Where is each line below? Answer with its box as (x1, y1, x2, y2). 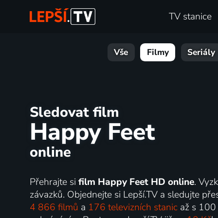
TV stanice (169, 10, 212, 23)
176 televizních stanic (88, 201, 178, 214)
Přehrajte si (29, 176, 78, 189)
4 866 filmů (29, 201, 78, 214)
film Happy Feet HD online (78, 176, 194, 189)
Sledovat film (29, 103, 119, 122)
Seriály (187, 47, 216, 58)
